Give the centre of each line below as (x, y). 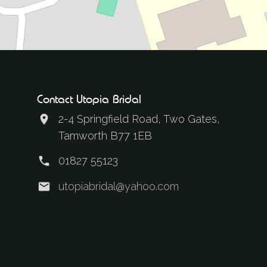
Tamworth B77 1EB (105, 136)
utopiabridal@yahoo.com (119, 186)
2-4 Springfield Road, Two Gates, (139, 119)
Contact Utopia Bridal (89, 99)
